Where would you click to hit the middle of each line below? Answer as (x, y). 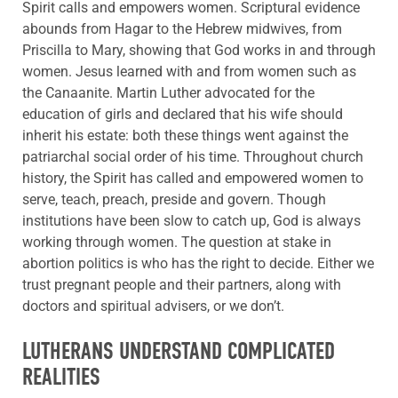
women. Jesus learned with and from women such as (189, 71)
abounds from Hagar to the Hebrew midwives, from (182, 28)
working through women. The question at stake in (177, 242)
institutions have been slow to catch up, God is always (191, 220)
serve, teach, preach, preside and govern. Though (174, 199)
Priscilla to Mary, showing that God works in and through (199, 50)
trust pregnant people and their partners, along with (182, 284)
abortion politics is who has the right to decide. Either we (198, 263)
